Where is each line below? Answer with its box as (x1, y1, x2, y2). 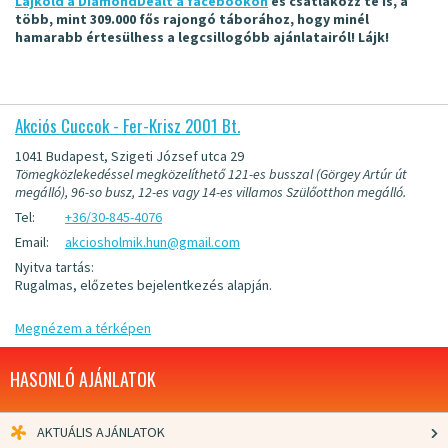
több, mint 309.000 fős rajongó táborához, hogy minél (15, 10, 369, 28)
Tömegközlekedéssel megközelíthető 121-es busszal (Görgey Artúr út (15, 165, 407, 183)
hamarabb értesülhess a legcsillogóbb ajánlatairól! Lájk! (15, 28, 389, 46)
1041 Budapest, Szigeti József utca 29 (15, 147, 244, 165)
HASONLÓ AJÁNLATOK (10, 366, 156, 392)
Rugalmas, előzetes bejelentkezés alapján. (15, 276, 272, 294)
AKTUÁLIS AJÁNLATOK (37, 423, 165, 441)
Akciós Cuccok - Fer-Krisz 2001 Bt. (15, 113, 240, 138)
